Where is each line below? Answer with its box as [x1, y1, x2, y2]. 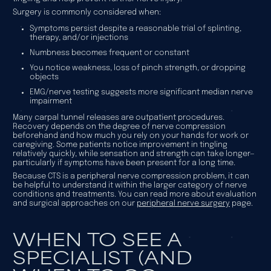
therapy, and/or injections [29, 34, 128, 42]
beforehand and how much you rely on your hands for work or [12, 132, 249, 140]
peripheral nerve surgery [136, 200, 230, 208]
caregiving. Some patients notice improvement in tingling [12, 141, 227, 149]
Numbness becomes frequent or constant [29, 49, 189, 57]
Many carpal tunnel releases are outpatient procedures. [12, 114, 224, 122]
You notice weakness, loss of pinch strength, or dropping [29, 64, 246, 73]
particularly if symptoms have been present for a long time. [12, 159, 235, 168]
